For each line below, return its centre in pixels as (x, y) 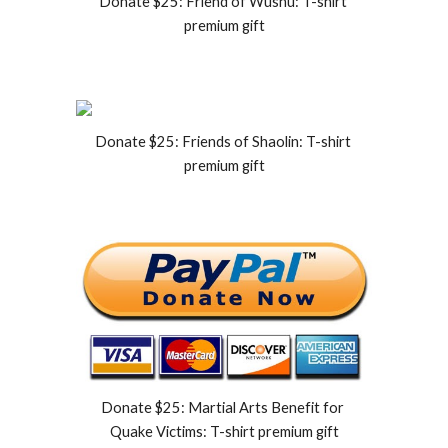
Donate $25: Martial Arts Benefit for (222, 408)
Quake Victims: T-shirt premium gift (224, 432)
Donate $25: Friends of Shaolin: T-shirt (222, 142)
